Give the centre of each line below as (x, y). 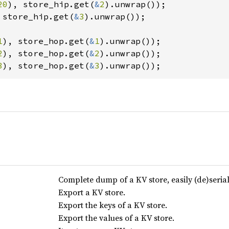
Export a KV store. (91, 192)
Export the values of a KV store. (116, 218)
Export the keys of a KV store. (112, 205)
